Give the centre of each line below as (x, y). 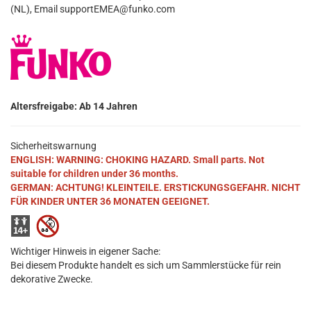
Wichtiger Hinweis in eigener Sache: (85, 252)
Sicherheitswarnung (53, 146)
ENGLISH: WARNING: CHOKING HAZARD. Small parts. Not (137, 160)
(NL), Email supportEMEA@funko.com (93, 9)
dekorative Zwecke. (52, 279)
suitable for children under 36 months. (94, 174)
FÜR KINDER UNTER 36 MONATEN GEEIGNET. (110, 202)
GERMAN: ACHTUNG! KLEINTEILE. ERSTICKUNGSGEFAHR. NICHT (155, 188)
